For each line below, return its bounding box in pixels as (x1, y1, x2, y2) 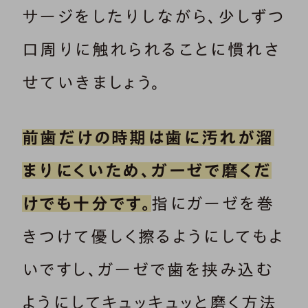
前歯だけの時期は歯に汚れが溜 (22, 129, 274, 146)
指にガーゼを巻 (151, 195, 275, 212)
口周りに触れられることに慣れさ (22, 41, 280, 58)
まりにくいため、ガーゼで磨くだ (22, 162, 272, 179)
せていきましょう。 (22, 74, 162, 91)
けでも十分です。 (22, 195, 152, 212)
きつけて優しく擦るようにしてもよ (22, 228, 285, 245)
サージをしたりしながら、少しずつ (22, 8, 285, 25)
